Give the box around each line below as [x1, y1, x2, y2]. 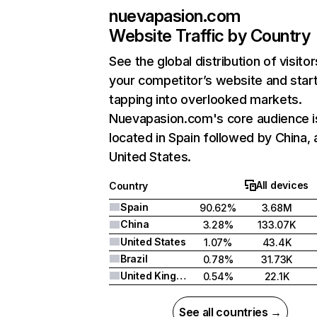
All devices [256, 179, 309, 191]
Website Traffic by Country [109, 25, 311, 46]
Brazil [120, 253, 148, 265]
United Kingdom [175, 270, 186, 282]
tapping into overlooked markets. [109, 92, 302, 107]
